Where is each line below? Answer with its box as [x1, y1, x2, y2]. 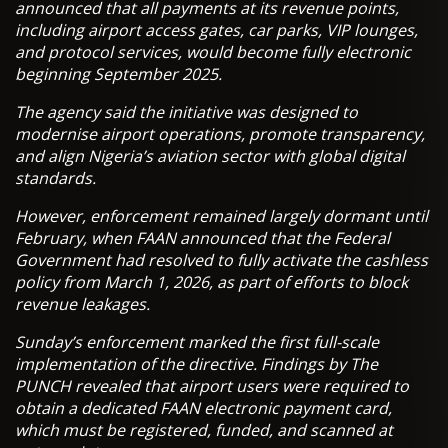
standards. [15, 167, 96, 190]
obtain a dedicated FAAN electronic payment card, [15, 397, 392, 420]
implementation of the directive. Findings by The [15, 353, 378, 376]
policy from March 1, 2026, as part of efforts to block [15, 271, 408, 294]
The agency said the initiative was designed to [15, 101, 358, 124]
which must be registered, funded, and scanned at [15, 419, 393, 442]
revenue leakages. [15, 293, 150, 316]
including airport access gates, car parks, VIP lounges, [15, 19, 418, 42]
